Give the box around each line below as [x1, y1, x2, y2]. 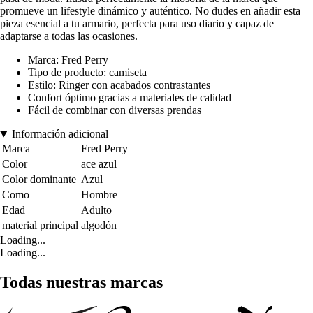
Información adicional [11, 128, 108, 140]
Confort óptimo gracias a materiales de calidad [28, 92, 231, 104]
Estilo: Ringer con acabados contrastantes [28, 79, 210, 92]
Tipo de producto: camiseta [28, 66, 147, 79]
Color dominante [2, 173, 76, 186]
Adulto [81, 204, 112, 217]
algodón [81, 219, 117, 232]
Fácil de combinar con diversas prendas [28, 104, 201, 117]
